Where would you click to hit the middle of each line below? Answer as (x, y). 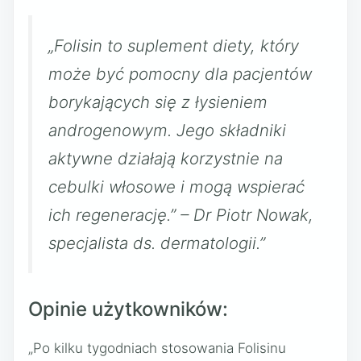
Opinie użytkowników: (128, 309)
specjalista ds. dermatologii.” (157, 243)
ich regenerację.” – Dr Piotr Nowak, (181, 215)
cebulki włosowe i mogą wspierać (176, 187)
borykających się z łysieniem (158, 102)
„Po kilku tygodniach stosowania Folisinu (157, 348)
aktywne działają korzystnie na (166, 159)
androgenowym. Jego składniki (167, 131)
